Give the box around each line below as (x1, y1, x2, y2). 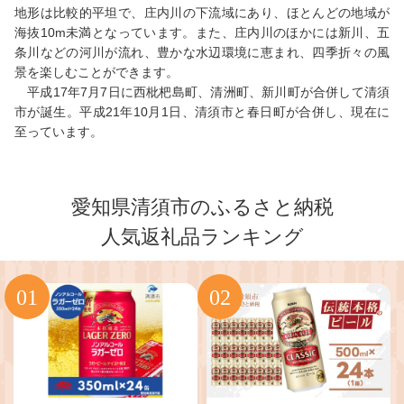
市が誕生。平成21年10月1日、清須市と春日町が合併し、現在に (14, 105, 390, 119)
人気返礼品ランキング (100, 225, 304, 248)
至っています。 (14, 124, 103, 139)
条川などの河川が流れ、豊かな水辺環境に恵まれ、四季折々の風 (14, 45, 390, 60)
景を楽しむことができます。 (14, 65, 179, 79)
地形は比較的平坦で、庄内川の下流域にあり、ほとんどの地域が (14, 5, 390, 20)
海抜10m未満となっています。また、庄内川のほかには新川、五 (14, 25, 390, 40)
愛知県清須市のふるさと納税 (70, 196, 334, 218)
